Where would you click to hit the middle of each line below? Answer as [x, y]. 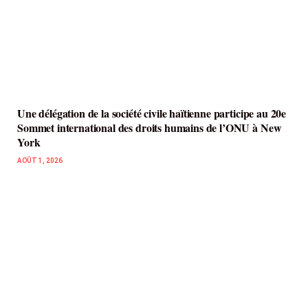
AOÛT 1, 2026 [40, 161]
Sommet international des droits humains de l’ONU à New [150, 128]
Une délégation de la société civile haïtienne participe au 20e [152, 113]
